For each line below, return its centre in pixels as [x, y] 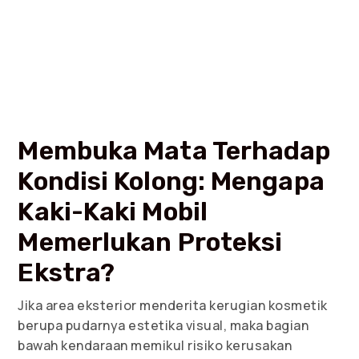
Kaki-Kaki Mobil [113, 211]
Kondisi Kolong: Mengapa [171, 181]
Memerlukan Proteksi [150, 242]
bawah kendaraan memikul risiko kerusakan [155, 345]
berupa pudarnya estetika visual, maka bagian [163, 325]
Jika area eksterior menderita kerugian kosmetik [173, 305]
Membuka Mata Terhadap [174, 150]
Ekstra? [67, 272]
